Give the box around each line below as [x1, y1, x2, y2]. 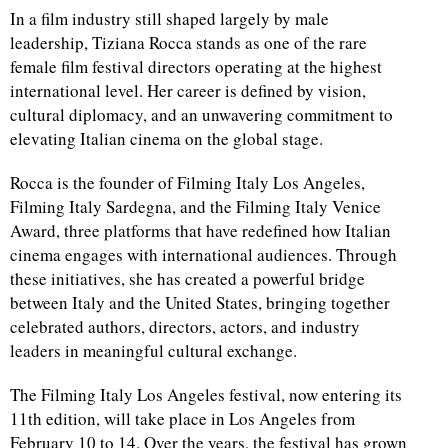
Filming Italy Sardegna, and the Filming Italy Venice [10, 194, 381, 218]
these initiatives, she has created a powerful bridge [10, 266, 365, 290]
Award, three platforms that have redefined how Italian [10, 218, 391, 242]
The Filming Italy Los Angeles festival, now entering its [10, 382, 402, 406]
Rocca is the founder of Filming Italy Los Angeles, [10, 170, 365, 194]
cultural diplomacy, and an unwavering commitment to [10, 102, 393, 126]
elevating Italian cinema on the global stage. [10, 126, 323, 150]
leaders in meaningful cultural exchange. [10, 338, 297, 362]
